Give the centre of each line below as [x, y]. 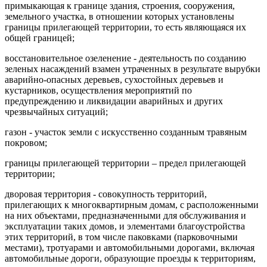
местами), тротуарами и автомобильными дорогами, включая [130, 247]
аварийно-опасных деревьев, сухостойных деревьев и [114, 79]
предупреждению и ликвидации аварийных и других [114, 101]
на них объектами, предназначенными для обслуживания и [125, 215]
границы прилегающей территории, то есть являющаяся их [125, 27]
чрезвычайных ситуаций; [56, 111]
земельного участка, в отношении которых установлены [119, 16]
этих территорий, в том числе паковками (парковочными [121, 237]
